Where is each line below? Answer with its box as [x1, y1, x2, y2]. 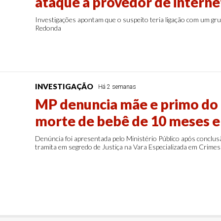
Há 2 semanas [98, 83, 136, 90]
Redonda [35, 24, 61, 32]
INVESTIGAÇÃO [35, 82, 93, 91]
